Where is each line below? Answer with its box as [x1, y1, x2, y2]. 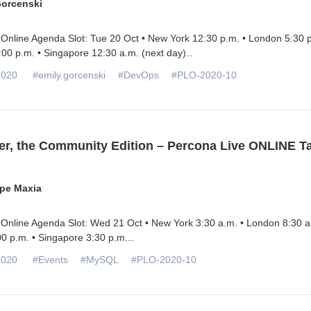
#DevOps [117, 69, 159, 81]
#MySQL [80, 254, 119, 266]
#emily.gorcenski [32, 69, 106, 81]
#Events [32, 254, 68, 266]
